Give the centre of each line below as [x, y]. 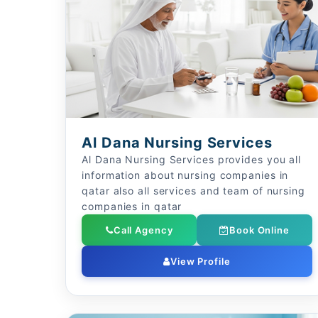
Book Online [259, 230]
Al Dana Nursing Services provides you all [192, 159]
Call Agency [143, 230]
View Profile [200, 261]
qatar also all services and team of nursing [193, 191]
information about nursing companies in [185, 175]
